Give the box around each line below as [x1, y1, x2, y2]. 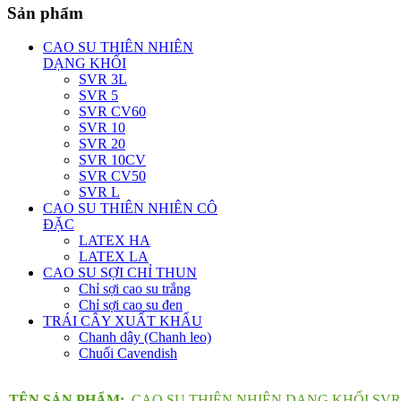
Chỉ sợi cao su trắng [79, 281, 191, 297]
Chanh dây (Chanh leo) [79, 329, 211, 346]
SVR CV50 [79, 168, 146, 184]
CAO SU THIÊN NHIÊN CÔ [43, 200, 218, 217]
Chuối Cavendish [79, 346, 177, 362]
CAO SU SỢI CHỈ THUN [43, 265, 197, 281]
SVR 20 [79, 136, 125, 152]
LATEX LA [79, 249, 149, 265]
